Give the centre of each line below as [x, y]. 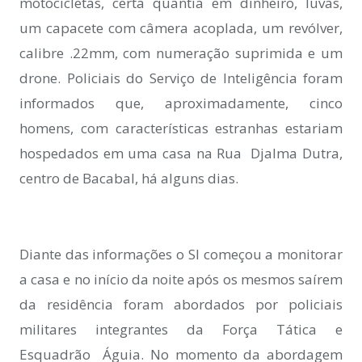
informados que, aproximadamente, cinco [181, 103]
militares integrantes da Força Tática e [181, 330]
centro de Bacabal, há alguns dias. [129, 178]
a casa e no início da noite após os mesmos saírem [181, 280]
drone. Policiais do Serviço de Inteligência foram [181, 78]
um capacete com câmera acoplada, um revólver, [181, 28]
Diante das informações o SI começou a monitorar [181, 255]
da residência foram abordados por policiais [181, 305]
